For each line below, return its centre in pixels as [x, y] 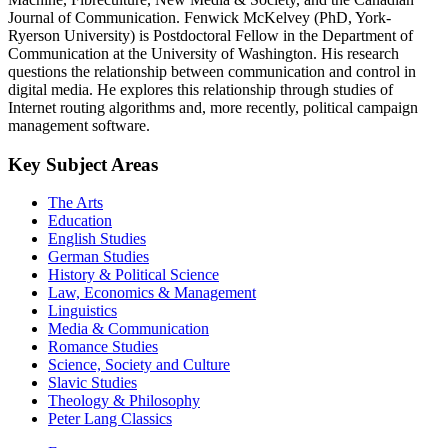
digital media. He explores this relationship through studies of [200, 89]
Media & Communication [128, 329]
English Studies [97, 239]
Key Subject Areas [83, 164]
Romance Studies [103, 347]
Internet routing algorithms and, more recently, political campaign [213, 107]
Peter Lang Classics [110, 419]
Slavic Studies [92, 383]
